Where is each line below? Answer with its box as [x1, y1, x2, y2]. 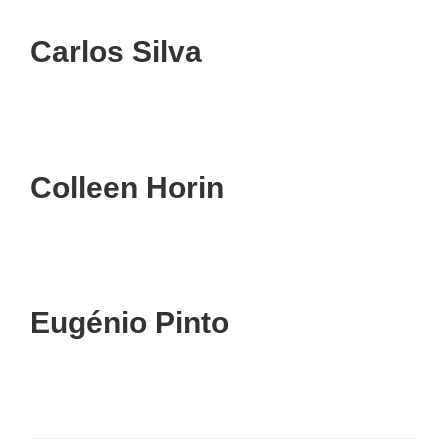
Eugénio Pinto [30, 306, 229, 340]
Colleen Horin [30, 170, 224, 204]
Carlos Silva [30, 35, 202, 69]
